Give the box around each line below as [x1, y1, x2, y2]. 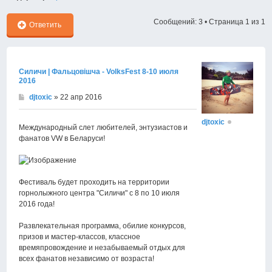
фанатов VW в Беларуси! [19, 134, 106, 143]
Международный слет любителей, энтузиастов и [19, 123, 188, 132]
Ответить [29, 21, 62, 29]
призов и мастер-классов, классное [19, 233, 141, 242]
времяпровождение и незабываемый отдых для [19, 243, 186, 253]
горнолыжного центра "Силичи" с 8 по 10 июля [19, 189, 180, 198]
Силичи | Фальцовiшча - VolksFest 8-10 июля [19, 67, 179, 76]
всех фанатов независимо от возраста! [19, 254, 155, 263]
